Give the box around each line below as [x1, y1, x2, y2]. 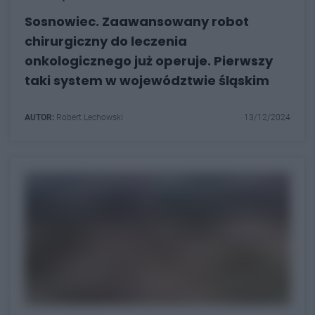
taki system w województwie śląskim [25, 71, 269, 89]
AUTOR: [25, 112, 54, 122]
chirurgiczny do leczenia [25, 32, 187, 50]
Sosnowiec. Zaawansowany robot [25, 12, 249, 30]
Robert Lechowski [54, 112, 123, 122]
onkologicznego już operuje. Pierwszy [25, 51, 273, 70]
